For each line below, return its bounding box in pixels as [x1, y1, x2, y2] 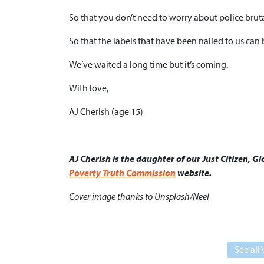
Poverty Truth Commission [69, 167, 176, 179]
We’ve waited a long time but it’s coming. [69, 58, 228, 71]
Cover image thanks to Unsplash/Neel [69, 190, 209, 203]
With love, [69, 82, 108, 94]
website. [176, 167, 212, 179]
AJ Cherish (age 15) [69, 105, 143, 118]
